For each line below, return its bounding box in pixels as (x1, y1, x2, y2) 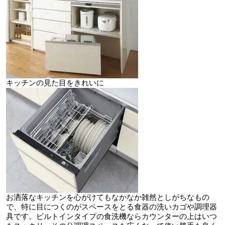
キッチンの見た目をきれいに (6, 79, 104, 87)
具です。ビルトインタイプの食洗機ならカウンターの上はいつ (6, 212, 217, 221)
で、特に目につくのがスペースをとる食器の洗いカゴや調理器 (6, 203, 217, 211)
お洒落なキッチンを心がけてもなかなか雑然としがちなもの (6, 193, 210, 202)
